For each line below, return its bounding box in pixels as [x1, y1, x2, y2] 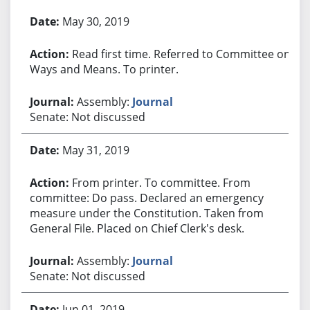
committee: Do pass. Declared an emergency [29, 190, 264, 206]
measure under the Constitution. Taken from [29, 205, 264, 221]
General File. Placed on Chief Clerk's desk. [29, 220, 244, 236]
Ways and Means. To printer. [29, 61, 179, 77]
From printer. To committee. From [71, 174, 250, 190]
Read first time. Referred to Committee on [71, 46, 291, 62]
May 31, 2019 [62, 142, 129, 158]
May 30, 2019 [62, 13, 129, 29]
